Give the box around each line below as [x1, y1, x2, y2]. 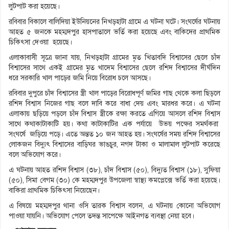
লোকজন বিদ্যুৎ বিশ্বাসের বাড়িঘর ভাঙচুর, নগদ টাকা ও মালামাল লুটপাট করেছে [9, 140, 220, 149]
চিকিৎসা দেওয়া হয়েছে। [9, 38, 72, 47]
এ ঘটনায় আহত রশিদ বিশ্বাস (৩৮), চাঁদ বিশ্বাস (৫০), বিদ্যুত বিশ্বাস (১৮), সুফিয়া [9, 166, 220, 175]
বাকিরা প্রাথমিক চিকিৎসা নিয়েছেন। [9, 186, 100, 195]
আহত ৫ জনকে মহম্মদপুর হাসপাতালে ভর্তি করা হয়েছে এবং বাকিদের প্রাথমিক [9, 28, 220, 37]
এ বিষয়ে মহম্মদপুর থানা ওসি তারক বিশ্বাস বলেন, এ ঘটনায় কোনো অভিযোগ [9, 201, 220, 211]
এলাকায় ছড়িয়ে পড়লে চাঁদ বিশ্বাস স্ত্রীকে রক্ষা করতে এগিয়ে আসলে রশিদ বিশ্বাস [9, 109, 220, 119]
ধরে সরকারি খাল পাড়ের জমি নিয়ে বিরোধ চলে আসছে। [9, 74, 151, 83]
